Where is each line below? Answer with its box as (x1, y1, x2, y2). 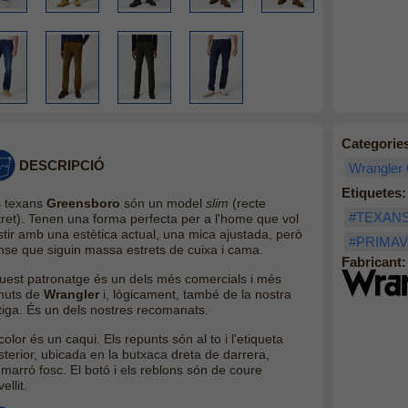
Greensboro (46, 195, 120, 210)
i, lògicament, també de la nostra (98, 286, 291, 301)
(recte (231, 195, 266, 210)
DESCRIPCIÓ (18, 157, 105, 173)
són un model (119, 195, 206, 210)
